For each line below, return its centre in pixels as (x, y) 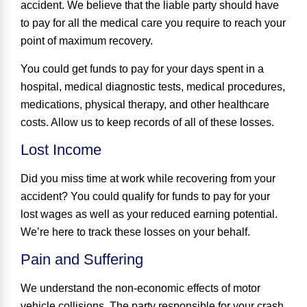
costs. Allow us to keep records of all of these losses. (147, 122)
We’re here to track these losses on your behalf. (135, 232)
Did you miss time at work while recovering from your (148, 179)
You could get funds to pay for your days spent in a (142, 69)
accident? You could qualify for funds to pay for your (145, 197)
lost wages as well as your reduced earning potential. (149, 214)
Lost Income (61, 150)
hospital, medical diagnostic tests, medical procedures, (153, 86)
